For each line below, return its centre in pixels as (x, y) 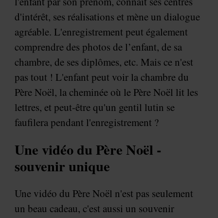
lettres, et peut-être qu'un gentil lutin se (95, 107)
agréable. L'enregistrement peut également (101, 31)
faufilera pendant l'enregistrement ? (88, 122)
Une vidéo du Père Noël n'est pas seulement (104, 193)
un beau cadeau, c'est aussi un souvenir (94, 208)
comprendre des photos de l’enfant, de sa (98, 46)
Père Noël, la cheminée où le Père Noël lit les (106, 92)
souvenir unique (62, 166)
